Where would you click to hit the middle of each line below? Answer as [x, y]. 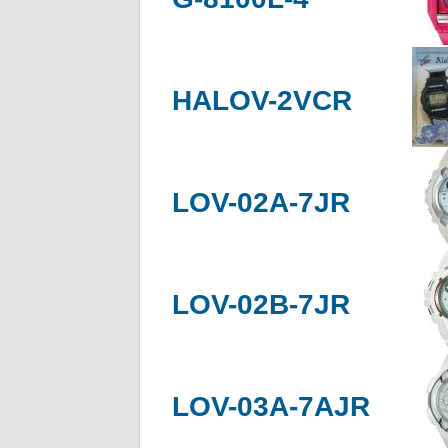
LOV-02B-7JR [261, 304]
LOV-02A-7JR [261, 202]
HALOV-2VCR [262, 100]
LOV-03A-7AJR [271, 406]
